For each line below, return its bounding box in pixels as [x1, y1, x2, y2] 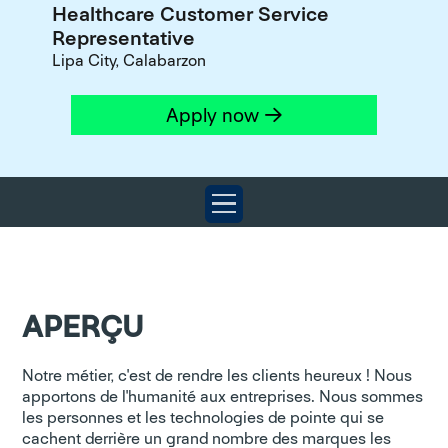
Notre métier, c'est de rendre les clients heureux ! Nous [22, 365, 413, 387]
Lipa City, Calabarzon [51, 50, 206, 72]
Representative [51, 25, 195, 52]
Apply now [166, 103, 260, 129]
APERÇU [22, 307, 144, 347]
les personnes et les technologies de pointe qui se [22, 407, 385, 429]
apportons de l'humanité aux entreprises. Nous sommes [22, 386, 424, 408]
